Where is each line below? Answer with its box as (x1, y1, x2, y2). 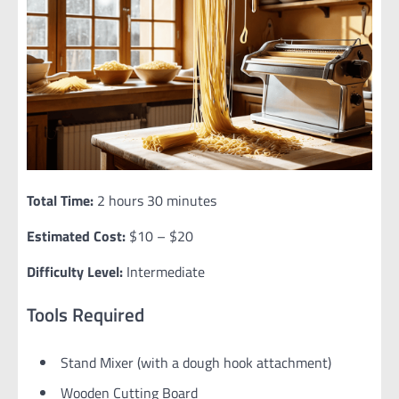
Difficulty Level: (27, 261, 123, 283)
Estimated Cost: (27, 225, 126, 248)
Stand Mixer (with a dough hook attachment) (61, 351, 331, 373)
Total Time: (27, 190, 94, 212)
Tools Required (27, 299, 144, 329)
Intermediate (123, 261, 205, 283)
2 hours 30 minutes (94, 190, 216, 212)
